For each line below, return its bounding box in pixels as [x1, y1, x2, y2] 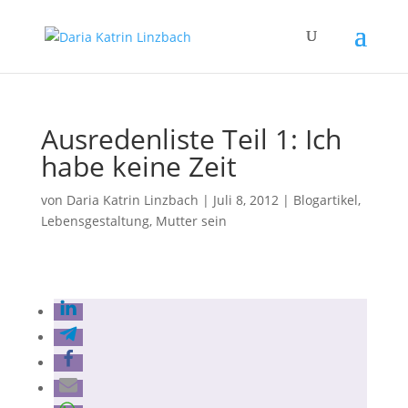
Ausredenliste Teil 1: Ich [40, 120, 342, 158]
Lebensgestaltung [40, 212, 149, 229]
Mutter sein [155, 212, 227, 229]
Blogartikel [292, 191, 358, 209]
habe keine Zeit [40, 148, 237, 185]
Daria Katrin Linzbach [66, 191, 199, 209]
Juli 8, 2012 [212, 191, 279, 209]
